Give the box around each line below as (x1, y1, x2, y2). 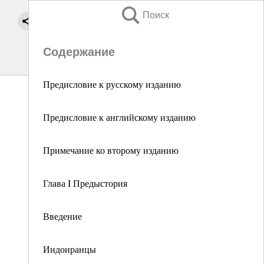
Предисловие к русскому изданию (43, 78, 181, 90)
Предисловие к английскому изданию (43, 111, 196, 123)
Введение (43, 210, 82, 222)
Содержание (43, 45, 115, 58)
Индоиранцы (43, 243, 96, 255)
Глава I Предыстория (43, 177, 127, 189)
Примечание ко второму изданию (43, 144, 179, 156)
